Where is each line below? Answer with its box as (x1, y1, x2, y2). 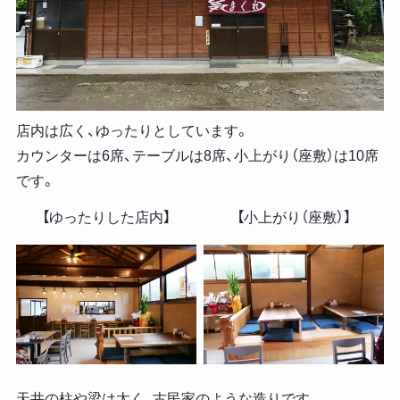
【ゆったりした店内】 (41, 209, 171, 225)
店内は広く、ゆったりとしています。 (15, 123, 249, 139)
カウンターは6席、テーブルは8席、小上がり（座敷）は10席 (15, 148, 379, 164)
